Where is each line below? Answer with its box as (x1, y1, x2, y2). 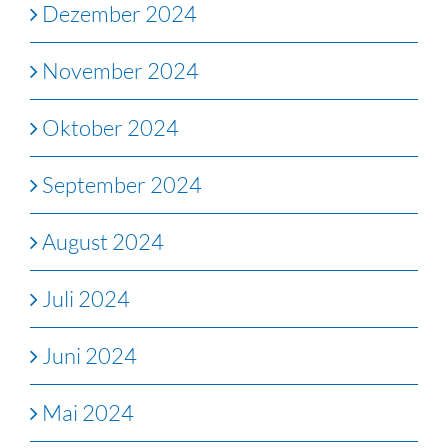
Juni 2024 (42, 341, 137, 369)
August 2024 (42, 227, 164, 255)
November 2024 (42, 56, 199, 84)
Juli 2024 (42, 284, 130, 312)
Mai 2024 (42, 398, 134, 426)
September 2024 (42, 170, 202, 198)
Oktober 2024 (42, 113, 179, 141)
